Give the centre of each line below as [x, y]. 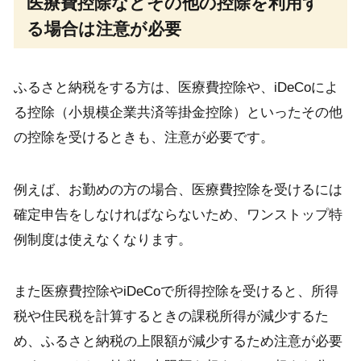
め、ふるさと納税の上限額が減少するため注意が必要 [178, 342]
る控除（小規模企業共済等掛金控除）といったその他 [178, 113]
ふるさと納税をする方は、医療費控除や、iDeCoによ [176, 88]
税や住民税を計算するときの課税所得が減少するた [171, 317]
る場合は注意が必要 [104, 28]
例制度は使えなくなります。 [102, 239]
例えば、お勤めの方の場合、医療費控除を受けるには [178, 189]
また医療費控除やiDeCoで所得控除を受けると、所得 [176, 292]
